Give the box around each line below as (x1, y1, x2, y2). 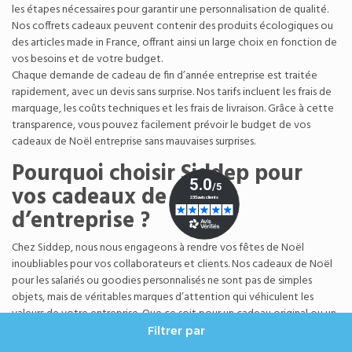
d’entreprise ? (12, 203, 150, 239)
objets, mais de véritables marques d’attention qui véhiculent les (12, 288, 313, 306)
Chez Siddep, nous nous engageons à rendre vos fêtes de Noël (12, 238, 304, 257)
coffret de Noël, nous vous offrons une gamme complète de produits (12, 321, 335, 339)
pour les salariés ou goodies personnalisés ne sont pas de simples (12, 271, 312, 290)
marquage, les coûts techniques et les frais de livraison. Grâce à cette (12, 99, 334, 118)
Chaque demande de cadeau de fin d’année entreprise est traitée (12, 66, 317, 85)
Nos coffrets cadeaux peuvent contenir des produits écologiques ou (12, 16, 333, 35)
